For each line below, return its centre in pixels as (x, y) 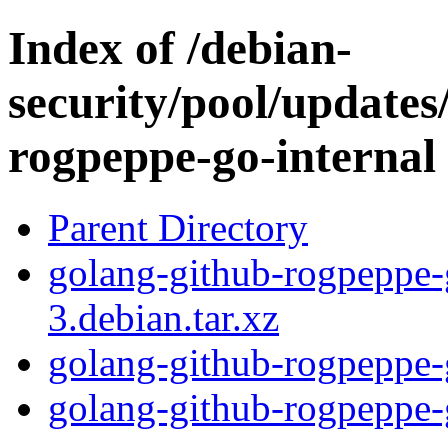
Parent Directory (178, 227)
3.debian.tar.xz (163, 317)
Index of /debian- (180, 48)
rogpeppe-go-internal (222, 156)
